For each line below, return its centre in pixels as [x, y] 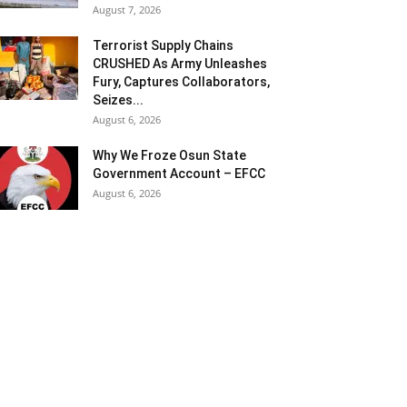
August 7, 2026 [127, 10]
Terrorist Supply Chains [163, 45]
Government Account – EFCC [179, 174]
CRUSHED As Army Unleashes [180, 64]
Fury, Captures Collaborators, [181, 82]
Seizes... [118, 100]
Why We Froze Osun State [169, 155]
